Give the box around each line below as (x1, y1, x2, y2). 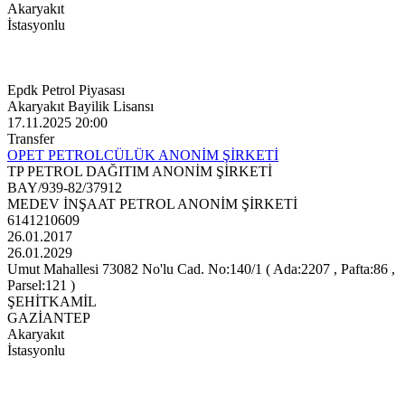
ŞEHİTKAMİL (7, 294, 97, 310)
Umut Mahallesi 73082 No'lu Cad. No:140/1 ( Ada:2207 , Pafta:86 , (7, 261, 395, 278)
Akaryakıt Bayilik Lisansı (7, 99, 154, 115)
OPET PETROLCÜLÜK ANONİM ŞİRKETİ (7, 147, 278, 164)
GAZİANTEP (7, 310, 90, 326)
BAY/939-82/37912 (7, 180, 122, 196)
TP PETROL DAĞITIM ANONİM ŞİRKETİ (7, 164, 272, 180)
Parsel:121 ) (7, 278, 75, 294)
